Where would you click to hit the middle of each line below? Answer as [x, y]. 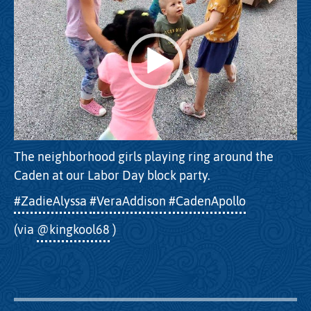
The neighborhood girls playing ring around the [144, 157]
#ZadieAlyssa [50, 201]
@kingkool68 [73, 230]
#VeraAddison [128, 201]
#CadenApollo [207, 201]
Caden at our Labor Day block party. [112, 176]
